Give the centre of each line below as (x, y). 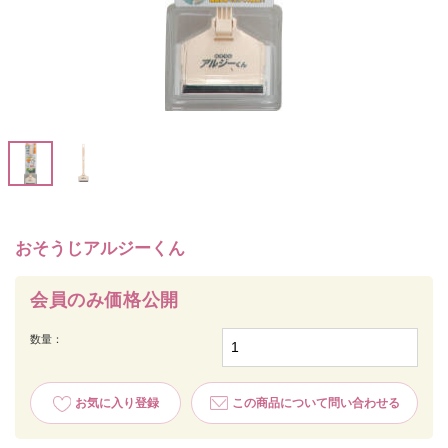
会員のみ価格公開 (104, 300)
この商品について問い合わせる (315, 403)
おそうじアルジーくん (100, 249)
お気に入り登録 (116, 403)
